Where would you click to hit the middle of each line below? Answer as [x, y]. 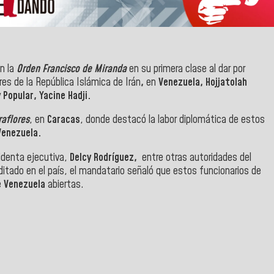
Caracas [64, 120]
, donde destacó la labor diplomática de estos [172, 120]
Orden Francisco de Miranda [72, 69]
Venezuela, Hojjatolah [203, 82]
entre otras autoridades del [197, 157]
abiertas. [66, 184]
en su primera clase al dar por [187, 69]
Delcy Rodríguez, [106, 157]
